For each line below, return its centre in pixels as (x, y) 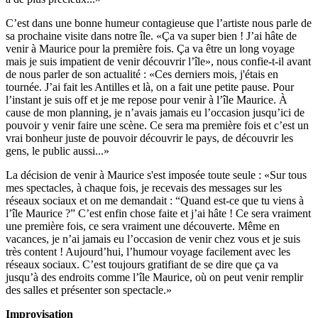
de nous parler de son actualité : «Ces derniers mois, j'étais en (142, 75)
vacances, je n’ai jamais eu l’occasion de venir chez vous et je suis (153, 239)
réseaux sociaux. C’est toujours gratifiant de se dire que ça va (142, 265)
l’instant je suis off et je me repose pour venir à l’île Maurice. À (147, 100)
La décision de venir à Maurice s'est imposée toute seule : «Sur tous (156, 175)
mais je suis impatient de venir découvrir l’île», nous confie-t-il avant (158, 62)
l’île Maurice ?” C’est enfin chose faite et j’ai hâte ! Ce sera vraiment (158, 214)
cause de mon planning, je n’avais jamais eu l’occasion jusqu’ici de (155, 113)
